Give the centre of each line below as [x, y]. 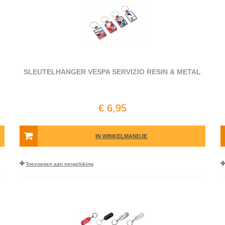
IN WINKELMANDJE [122, 136]
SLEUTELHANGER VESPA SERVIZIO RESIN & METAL [113, 72]
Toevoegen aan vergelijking [59, 164]
